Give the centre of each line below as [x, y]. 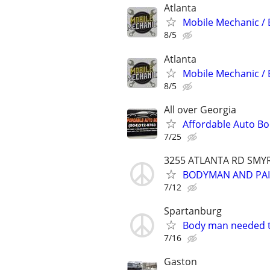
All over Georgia [200, 109]
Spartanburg [193, 211]
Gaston [181, 262]
